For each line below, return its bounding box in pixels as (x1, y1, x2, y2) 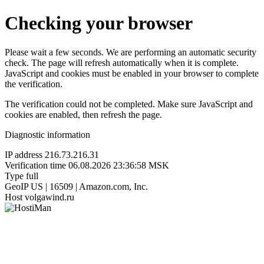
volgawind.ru (25, 192, 74, 202)
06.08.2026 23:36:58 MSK (68, 160, 169, 170)
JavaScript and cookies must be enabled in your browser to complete (5, 68, 259, 78)
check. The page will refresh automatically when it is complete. (5, 57, 239, 68)
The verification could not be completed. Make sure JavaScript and (5, 98, 253, 109)
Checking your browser (5, 12, 193, 34)
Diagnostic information (5, 129, 90, 140)
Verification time (5, 160, 66, 170)
